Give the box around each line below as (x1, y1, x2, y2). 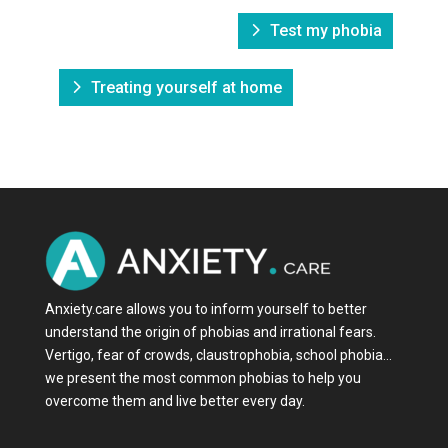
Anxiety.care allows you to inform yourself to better (44, 300, 367, 317)
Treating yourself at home (90, 77, 282, 97)
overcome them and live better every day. (44, 392, 305, 409)
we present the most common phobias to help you (44, 369, 361, 386)
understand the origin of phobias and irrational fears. (44, 323, 376, 340)
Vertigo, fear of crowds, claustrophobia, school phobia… (44, 346, 392, 363)
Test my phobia (270, 21, 382, 41)
